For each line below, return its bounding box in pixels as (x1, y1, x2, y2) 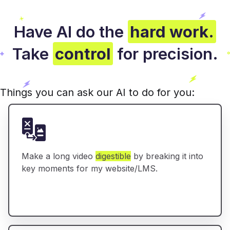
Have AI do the (14, 22, 128, 42)
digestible (95, 151, 131, 162)
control (54, 44, 111, 64)
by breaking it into (131, 151, 203, 162)
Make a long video (22, 151, 95, 162)
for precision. (112, 44, 218, 64)
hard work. (130, 22, 214, 42)
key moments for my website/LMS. (22, 163, 158, 174)
